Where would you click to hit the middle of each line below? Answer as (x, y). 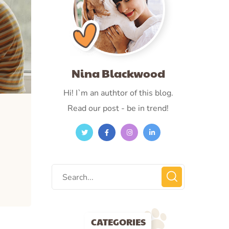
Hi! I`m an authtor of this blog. (118, 93)
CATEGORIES (118, 222)
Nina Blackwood (118, 73)
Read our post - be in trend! (118, 108)
